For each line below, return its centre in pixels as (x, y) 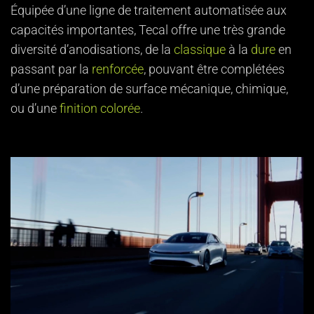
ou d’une (35, 108)
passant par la (50, 69)
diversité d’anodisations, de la (92, 49)
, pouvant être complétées (214, 69)
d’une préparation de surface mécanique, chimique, (149, 89)
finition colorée (100, 108)
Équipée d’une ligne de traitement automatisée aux (149, 10)
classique (200, 49)
